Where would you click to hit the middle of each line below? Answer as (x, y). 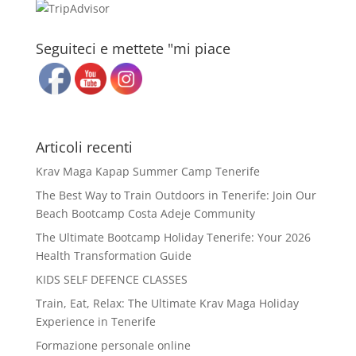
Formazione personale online (113, 345)
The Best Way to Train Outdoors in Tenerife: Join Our (176, 195)
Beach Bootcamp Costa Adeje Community (145, 213)
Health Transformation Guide (113, 255)
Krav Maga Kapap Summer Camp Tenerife (147, 171)
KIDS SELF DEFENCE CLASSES (111, 279)
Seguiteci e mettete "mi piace (133, 48)
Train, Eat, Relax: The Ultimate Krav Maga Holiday (167, 303)
